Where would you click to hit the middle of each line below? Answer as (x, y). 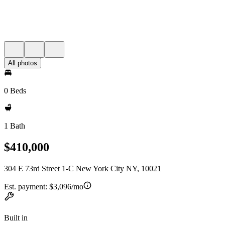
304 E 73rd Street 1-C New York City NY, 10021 (83, 168)
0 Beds (15, 91)
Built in (16, 217)
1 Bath (15, 126)
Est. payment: (27, 186)
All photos (23, 63)
